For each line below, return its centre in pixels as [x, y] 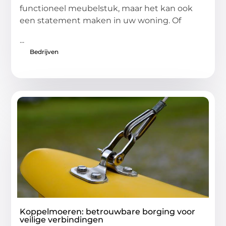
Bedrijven [44, 51]
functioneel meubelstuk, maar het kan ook [106, 9]
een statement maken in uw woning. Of [101, 21]
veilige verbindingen [62, 219]
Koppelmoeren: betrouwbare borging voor [108, 211]
